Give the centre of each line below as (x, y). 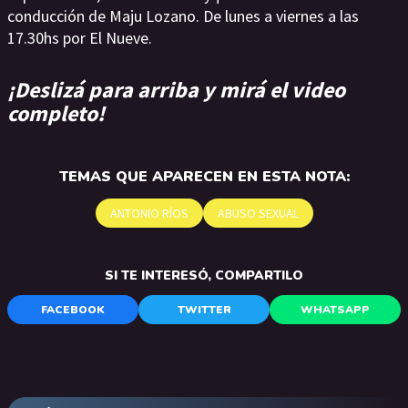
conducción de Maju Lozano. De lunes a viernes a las (183, 16)
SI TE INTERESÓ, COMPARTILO (204, 275)
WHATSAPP (335, 309)
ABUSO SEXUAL (258, 213)
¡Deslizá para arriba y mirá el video (176, 89)
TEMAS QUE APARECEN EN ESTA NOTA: (204, 176)
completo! (56, 113)
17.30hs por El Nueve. (80, 38)
